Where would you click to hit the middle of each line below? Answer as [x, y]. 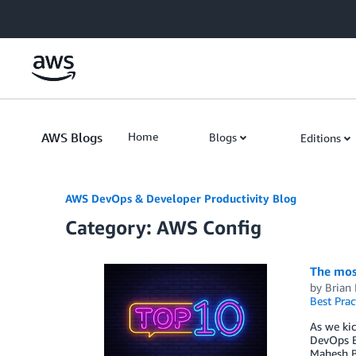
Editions [321, 138]
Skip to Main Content [60, 15]
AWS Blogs [72, 137]
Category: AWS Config [163, 227]
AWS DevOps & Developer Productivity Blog [181, 198]
